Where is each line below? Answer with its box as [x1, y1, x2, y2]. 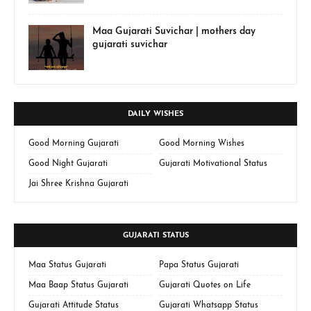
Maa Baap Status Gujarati [28, 280, 128, 289]
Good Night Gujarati [28, 159, 108, 168]
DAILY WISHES [128, 110, 183, 118]
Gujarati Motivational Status [159, 159, 267, 168]
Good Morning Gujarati [28, 139, 119, 148]
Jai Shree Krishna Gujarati [28, 179, 128, 188]
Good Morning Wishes [159, 139, 244, 148]
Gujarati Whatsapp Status [159, 301, 258, 310]
